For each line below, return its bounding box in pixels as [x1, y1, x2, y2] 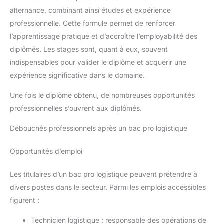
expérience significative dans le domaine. [10, 70, 145, 79]
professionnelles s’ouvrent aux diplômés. [10, 103, 142, 112]
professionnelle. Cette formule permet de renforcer [10, 18, 175, 27]
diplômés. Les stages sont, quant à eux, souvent [10, 44, 168, 53]
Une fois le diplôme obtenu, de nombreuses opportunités [10, 90, 195, 99]
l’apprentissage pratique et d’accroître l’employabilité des [10, 31, 197, 40]
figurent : [10, 195, 39, 204]
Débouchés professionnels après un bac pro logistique [10, 123, 187, 132]
